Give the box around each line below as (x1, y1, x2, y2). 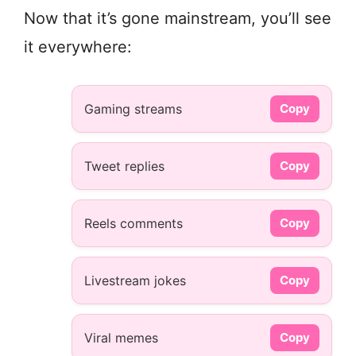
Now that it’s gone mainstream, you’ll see (24, 9, 331, 29)
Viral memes (84, 330, 158, 346)
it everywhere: (24, 37, 132, 57)
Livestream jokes (84, 273, 186, 289)
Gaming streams (84, 101, 182, 118)
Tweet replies (84, 158, 164, 175)
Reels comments (84, 215, 183, 232)
